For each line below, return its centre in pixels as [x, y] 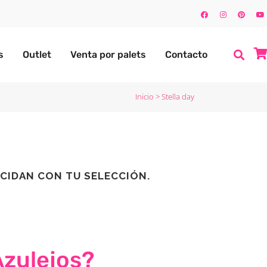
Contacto [187, 54]
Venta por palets [108, 54]
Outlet [37, 54]
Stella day [178, 96]
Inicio [145, 96]
